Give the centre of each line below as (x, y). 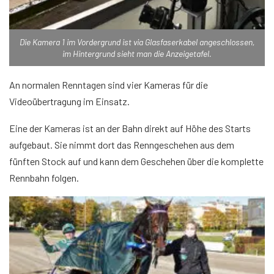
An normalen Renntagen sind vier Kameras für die (109, 84)
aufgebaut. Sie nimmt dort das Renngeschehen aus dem (122, 144)
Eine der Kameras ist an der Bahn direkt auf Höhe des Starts (130, 128)
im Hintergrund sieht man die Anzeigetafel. (137, 53)
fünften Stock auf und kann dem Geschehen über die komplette (136, 161)
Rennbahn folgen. (44, 177)
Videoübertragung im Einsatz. (69, 101)
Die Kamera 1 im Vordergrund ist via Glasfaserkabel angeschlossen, (137, 42)
